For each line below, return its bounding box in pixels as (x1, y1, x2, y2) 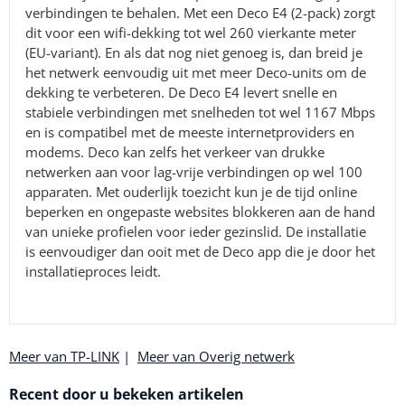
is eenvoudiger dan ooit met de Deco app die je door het (25, 241, 376, 260)
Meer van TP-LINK (9, 346, 119, 365)
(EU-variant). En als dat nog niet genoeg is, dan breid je (25, 42, 363, 61)
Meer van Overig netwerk (137, 346, 295, 365)
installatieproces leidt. (25, 261, 162, 280)
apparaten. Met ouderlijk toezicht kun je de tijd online (25, 182, 358, 201)
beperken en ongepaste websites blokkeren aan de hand (25, 202, 376, 221)
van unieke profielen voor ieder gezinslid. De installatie (25, 221, 367, 240)
